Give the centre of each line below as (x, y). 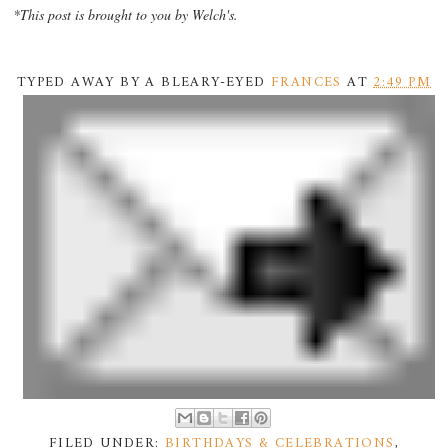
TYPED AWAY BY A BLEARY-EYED (143, 82)
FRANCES (306, 82)
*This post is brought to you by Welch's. (126, 15)
